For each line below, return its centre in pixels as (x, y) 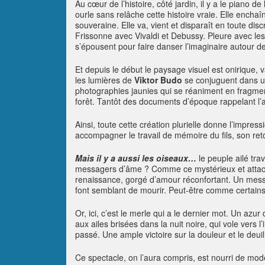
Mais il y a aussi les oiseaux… (136, 158)
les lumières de (105, 80)
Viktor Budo (158, 80)
